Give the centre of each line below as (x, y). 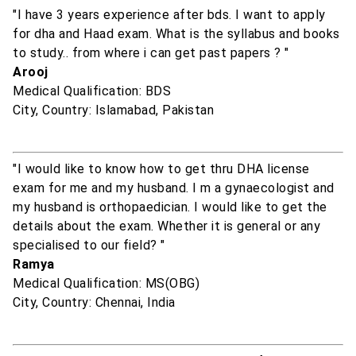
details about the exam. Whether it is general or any (166, 226)
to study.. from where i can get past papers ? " (151, 53)
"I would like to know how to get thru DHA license (161, 169)
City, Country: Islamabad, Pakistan (113, 110)
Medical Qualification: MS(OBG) (106, 284)
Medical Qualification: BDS (92, 91)
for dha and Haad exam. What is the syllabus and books (176, 34)
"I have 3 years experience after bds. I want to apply (169, 15)
